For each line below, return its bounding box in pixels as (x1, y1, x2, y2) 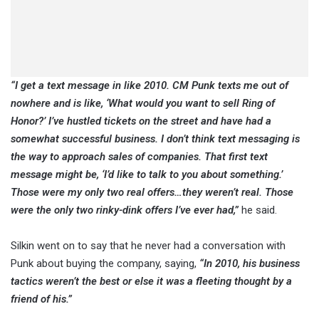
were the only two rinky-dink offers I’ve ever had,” (11, 204, 239, 217)
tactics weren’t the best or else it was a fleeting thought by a (11, 275, 292, 288)
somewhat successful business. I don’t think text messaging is (11, 132, 300, 146)
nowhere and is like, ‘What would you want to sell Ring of (11, 97, 275, 110)
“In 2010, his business (199, 257, 300, 271)
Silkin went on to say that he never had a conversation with (11, 239, 286, 253)
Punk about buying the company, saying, (11, 257, 199, 271)
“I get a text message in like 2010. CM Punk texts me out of (11, 79, 288, 93)
